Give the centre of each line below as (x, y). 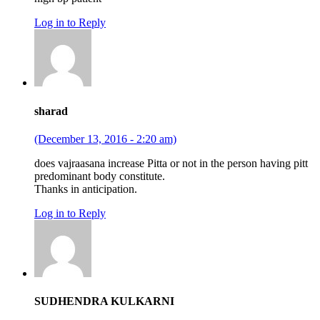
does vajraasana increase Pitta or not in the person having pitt (171, 163)
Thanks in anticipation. (86, 189)
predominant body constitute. (100, 176)
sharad (51, 111)
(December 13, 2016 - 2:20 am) (105, 139)
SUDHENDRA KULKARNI (104, 301)
